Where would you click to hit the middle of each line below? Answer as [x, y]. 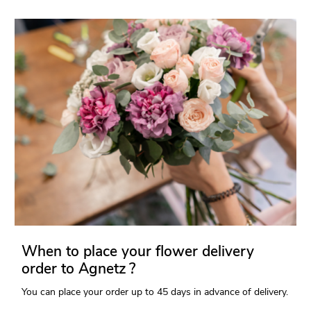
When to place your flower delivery [138, 252]
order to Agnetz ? [79, 269]
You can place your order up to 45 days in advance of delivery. [155, 292]
